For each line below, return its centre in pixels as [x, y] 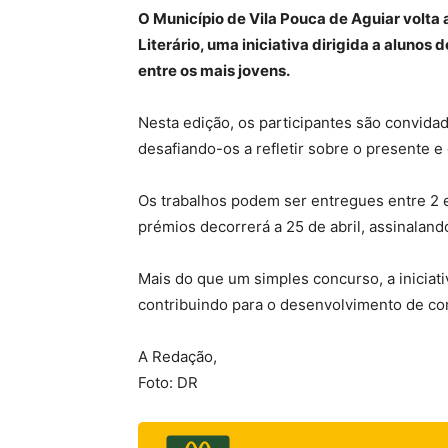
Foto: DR [168, 382]
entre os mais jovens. [214, 70]
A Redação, [177, 356]
